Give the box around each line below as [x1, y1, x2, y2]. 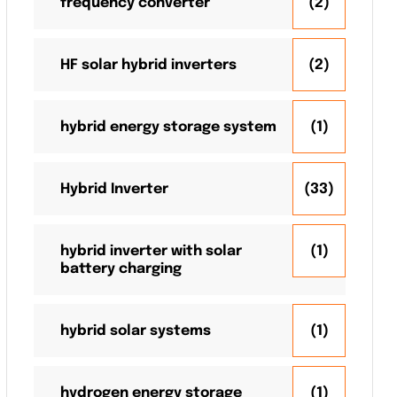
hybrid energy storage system [60, 119, 276, 135]
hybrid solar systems [60, 323, 211, 339]
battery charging [60, 261, 182, 276]
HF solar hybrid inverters [60, 57, 237, 73]
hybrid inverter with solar [60, 243, 242, 259]
